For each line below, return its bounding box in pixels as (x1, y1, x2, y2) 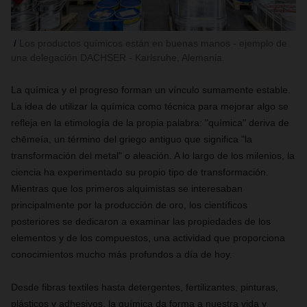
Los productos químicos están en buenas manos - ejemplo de (19, 38, 287, 49)
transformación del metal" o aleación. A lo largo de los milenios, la (11, 150, 295, 161)
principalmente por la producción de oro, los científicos (11, 199, 247, 210)
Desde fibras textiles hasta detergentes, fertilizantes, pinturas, (11, 282, 278, 293)
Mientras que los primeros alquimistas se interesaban (11, 183, 243, 194)
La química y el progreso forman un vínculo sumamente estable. (11, 84, 291, 95)
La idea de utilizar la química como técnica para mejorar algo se (11, 101, 288, 112)
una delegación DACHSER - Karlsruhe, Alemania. (11, 52, 225, 63)
